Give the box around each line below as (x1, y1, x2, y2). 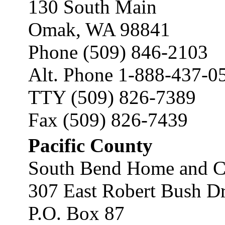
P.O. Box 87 (28, 202, 125, 224)
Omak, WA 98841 (28, 19, 170, 40)
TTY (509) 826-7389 (28, 86, 196, 108)
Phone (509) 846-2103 (28, 41, 208, 63)
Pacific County (28, 135, 153, 156)
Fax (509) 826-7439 (28, 109, 188, 131)
